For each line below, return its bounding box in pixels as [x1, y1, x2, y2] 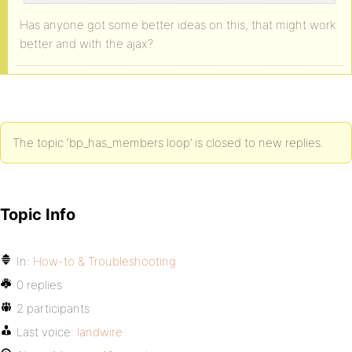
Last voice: [16, 324, 77, 339]
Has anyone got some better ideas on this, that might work [20, 17, 335, 32]
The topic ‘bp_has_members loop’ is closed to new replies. [13, 135, 324, 150]
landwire [77, 324, 123, 339]
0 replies [16, 277, 62, 292]
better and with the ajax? [20, 36, 153, 51]
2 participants [16, 301, 90, 316]
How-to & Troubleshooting [33, 254, 176, 269]
